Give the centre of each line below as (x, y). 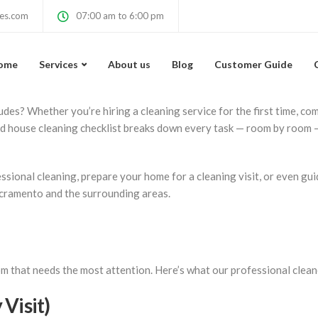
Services (59, 64)
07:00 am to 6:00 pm (120, 16)
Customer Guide (253, 64)
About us (129, 64)
